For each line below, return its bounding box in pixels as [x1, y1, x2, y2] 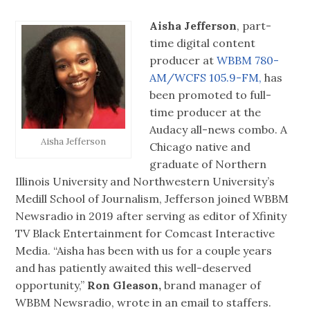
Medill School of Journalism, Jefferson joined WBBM [15, 191, 289, 206]
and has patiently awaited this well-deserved [15, 260, 252, 275]
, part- [237, 18, 271, 33]
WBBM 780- [217, 53, 279, 67]
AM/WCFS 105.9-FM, [149, 70, 262, 84]
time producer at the [149, 104, 261, 119]
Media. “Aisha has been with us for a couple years [15, 243, 273, 257]
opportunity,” [15, 277, 88, 292]
